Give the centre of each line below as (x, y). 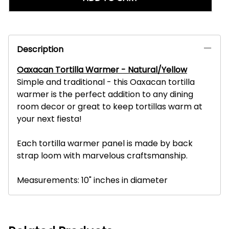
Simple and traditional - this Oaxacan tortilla (106, 82)
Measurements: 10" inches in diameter (92, 180)
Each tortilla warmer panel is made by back (105, 143)
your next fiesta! (49, 119)
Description (40, 49)
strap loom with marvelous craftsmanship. (102, 155)
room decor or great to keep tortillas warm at (110, 106)
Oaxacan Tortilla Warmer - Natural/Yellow (102, 70)
